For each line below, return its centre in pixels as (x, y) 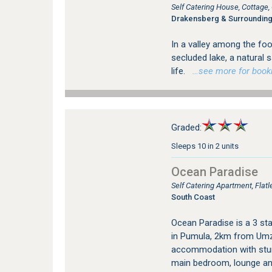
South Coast (193, 197)
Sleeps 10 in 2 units (205, 146)
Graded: (186, 127)
